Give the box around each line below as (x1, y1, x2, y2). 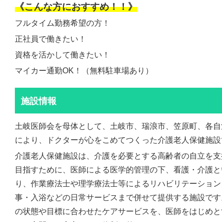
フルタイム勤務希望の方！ (15, 19, 110, 27)
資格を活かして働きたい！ (15, 51, 110, 59)
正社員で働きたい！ (15, 35, 86, 43)
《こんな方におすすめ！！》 (15, 1, 137, 12)
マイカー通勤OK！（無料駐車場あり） (15, 66, 153, 75)
